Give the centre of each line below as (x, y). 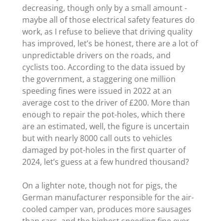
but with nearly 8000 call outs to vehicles (97, 138)
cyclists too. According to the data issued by (103, 67)
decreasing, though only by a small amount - (104, 8)
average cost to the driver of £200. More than (106, 103)
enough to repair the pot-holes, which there (103, 115)
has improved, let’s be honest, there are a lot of (110, 44)
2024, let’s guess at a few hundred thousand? (105, 162)
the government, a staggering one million (99, 79)
